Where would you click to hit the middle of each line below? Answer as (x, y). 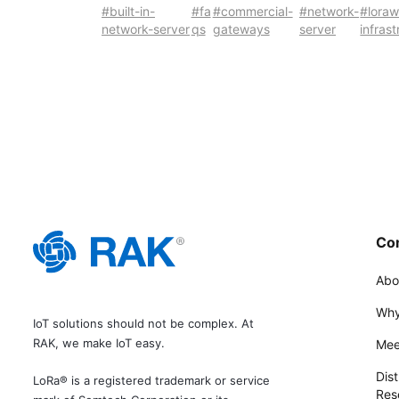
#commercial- (252, 11)
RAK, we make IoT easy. (99, 343)
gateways (241, 29)
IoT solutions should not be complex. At (143, 324)
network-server (146, 29)
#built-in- (128, 11)
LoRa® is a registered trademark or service (151, 381)
